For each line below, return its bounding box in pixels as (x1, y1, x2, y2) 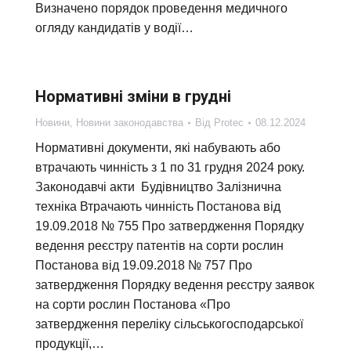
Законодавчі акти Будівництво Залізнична (35, 180, 281, 194)
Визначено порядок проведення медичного (35, 2, 288, 15)
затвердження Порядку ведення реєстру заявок (35, 278, 314, 291)
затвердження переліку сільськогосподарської (35, 317, 303, 331)
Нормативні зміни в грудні (35, 87, 231, 106)
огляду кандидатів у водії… (35, 21, 194, 34)
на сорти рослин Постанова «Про (35, 298, 230, 311)
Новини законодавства (76, 117, 183, 128)
